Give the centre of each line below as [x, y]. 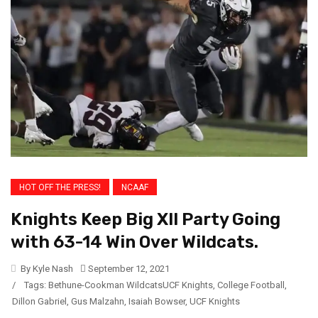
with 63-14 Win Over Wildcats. [135, 242]
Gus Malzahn [98, 301]
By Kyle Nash [46, 268]
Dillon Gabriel [39, 301]
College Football [251, 285]
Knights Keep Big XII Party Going [146, 219]
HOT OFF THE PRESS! [60, 187]
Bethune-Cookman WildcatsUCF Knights [131, 285]
